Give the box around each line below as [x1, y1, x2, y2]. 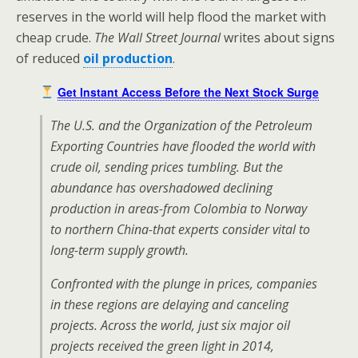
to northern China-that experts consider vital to [50, 221, 310, 238]
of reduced [16, 50, 83, 67]
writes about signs [221, 29, 335, 46]
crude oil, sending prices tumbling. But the [50, 158, 283, 176]
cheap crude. [16, 29, 94, 46]
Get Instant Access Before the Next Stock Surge [57, 84, 319, 100]
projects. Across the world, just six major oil [50, 316, 290, 334]
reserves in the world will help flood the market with [16, 8, 326, 26]
